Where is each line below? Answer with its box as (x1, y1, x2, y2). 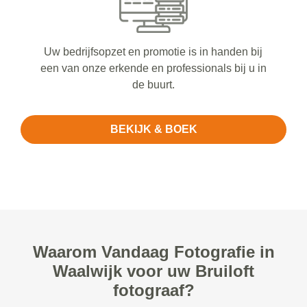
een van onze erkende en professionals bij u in (40, 62, 267, 75)
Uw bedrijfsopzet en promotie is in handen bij (44, 46, 263, 58)
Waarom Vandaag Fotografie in (32, 243, 275, 262)
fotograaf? (112, 281, 195, 300)
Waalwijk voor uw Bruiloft (53, 262, 254, 281)
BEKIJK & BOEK (110, 123, 197, 136)
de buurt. (132, 79, 175, 91)
